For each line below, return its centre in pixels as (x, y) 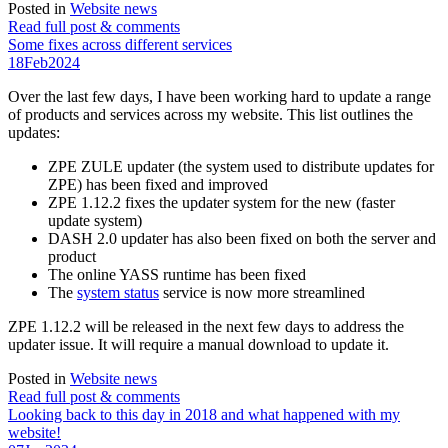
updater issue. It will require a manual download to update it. (198, 345)
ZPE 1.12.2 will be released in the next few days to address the (206, 327)
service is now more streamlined (262, 293)
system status (118, 293)
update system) (95, 221)
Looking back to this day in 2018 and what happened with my (204, 415)
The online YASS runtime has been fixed (177, 275)
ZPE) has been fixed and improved (158, 185)
